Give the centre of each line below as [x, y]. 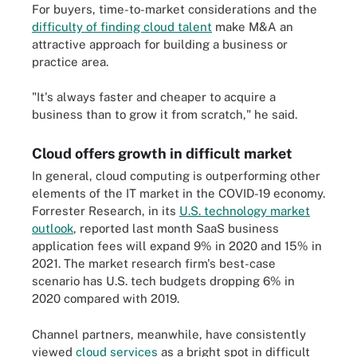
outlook [53, 228]
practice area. [70, 61]
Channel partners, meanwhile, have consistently [169, 334]
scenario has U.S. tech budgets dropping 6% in [163, 281]
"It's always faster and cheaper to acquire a [154, 97]
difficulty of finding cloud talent [122, 26]
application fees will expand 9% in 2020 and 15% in [177, 246]
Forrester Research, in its [106, 211]
